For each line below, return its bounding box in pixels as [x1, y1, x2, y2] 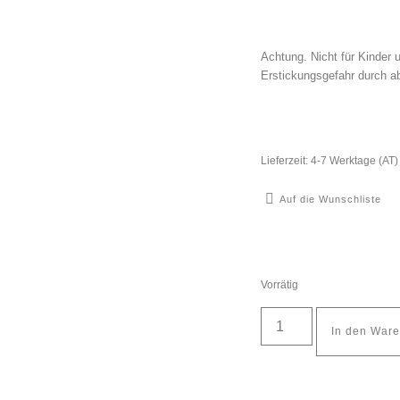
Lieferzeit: [260, 154, 311, 166]
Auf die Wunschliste [279, 193, 381, 204]
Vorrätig [260, 278, 298, 291]
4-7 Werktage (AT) [310, 154, 398, 166]
